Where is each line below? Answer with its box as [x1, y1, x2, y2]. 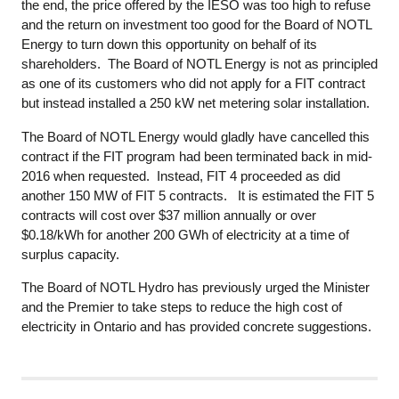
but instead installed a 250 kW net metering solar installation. [21, 95, 370, 111]
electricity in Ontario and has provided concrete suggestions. [21, 318, 371, 334]
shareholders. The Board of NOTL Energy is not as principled [21, 56, 378, 72]
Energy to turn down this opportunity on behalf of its [21, 37, 317, 53]
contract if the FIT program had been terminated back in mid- [21, 148, 372, 164]
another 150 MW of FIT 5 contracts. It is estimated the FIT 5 [21, 187, 374, 203]
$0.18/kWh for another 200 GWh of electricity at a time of [21, 226, 349, 242]
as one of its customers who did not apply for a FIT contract [21, 76, 365, 92]
